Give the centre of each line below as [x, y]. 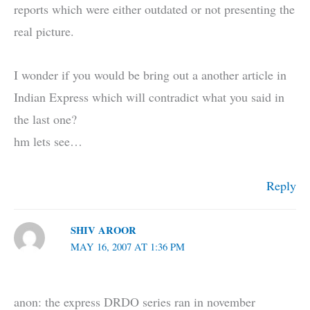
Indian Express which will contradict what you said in [149, 97]
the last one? [45, 119]
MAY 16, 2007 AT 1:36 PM [127, 246]
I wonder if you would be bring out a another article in [150, 75]
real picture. [44, 31]
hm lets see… [48, 142]
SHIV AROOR [103, 230]
